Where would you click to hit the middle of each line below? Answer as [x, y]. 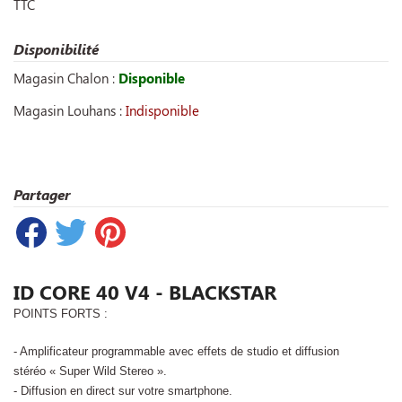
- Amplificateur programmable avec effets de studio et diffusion [176, 352]
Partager [42, 195]
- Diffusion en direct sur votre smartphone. [123, 391]
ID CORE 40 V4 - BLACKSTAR [145, 292]
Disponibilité [56, 49]
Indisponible [162, 111]
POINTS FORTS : [62, 314]
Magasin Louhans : [70, 111]
